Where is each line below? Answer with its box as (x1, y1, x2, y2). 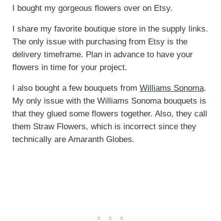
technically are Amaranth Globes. (12, 135, 135, 145)
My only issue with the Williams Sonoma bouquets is (12, 96, 206, 106)
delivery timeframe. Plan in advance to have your (12, 50, 193, 60)
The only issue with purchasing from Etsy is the (12, 37, 187, 47)
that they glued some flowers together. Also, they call (12, 109, 207, 119)
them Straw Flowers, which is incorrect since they (12, 122, 196, 132)
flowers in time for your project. (12, 63, 127, 73)
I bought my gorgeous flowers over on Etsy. (12, 3, 173, 13)
